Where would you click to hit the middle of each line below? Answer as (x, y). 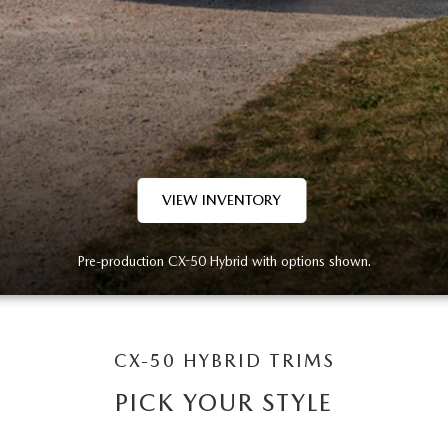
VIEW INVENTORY (221, 200)
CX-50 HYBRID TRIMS (224, 360)
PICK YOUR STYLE (224, 402)
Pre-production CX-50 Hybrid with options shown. (224, 261)
